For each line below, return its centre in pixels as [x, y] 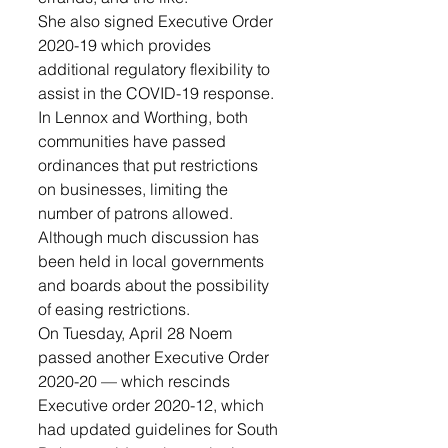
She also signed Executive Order [157, 21]
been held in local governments [153, 261]
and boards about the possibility [155, 285]
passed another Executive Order [155, 357]
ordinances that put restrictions [150, 165]
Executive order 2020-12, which [153, 405]
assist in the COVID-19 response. [156, 93]
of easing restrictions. [114, 309]
